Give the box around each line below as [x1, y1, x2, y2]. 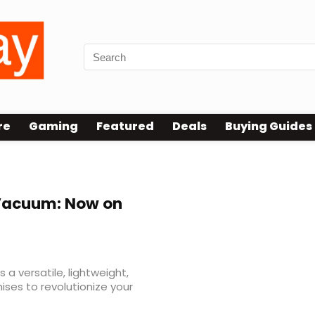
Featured [96, 118, 154, 135]
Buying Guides [225, 118, 312, 135]
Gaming [29, 118, 78, 135]
